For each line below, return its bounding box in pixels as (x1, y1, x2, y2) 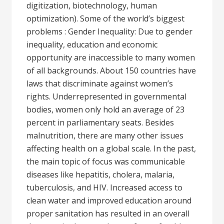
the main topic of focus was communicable (26, 156, 185, 167)
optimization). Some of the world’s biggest (26, 13, 185, 24)
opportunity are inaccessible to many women (26, 52, 195, 63)
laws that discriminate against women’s (26, 78, 173, 89)
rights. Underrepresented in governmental (26, 91, 187, 102)
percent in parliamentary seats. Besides (26, 117, 174, 128)
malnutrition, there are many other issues (26, 130, 184, 141)
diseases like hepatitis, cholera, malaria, (26, 169, 175, 180)
